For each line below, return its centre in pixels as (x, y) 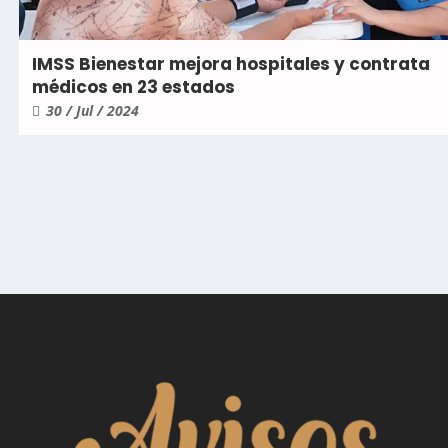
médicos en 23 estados (133, 86)
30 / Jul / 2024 (92, 110)
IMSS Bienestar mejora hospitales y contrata (231, 63)
